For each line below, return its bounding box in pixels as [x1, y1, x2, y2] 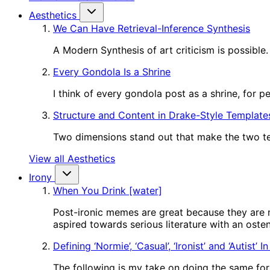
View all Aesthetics [29, 152, 115, 165]
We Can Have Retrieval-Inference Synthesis [53, 22, 250, 34]
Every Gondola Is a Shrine [53, 66, 171, 78]
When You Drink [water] [53, 184, 162, 196]
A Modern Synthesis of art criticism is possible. [53, 44, 268, 56]
